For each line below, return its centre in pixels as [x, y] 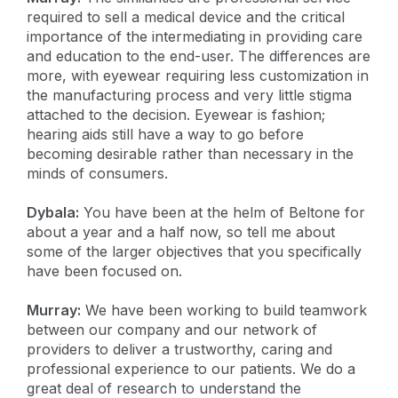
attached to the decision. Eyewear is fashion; [176, 114]
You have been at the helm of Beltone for [222, 212]
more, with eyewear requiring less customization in [198, 75]
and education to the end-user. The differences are [199, 56]
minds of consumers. [97, 173]
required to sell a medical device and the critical [186, 16]
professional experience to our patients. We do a [191, 368]
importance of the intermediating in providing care [195, 36]
